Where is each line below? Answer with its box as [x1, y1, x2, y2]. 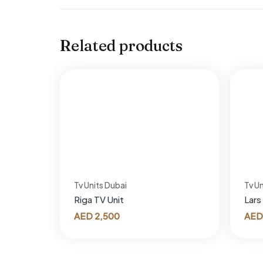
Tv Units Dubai [74, 180, 127, 191]
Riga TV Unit [74, 194, 124, 205]
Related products [60, 36, 183, 55]
